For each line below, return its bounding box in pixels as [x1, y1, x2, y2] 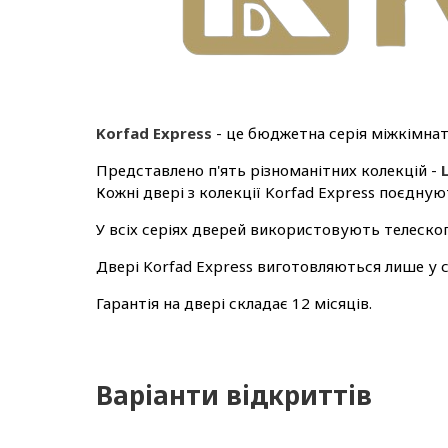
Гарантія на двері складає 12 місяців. [96, 292, 372, 313]
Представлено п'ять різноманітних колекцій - [96, 159, 441, 180]
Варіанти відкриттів [96, 376, 372, 413]
